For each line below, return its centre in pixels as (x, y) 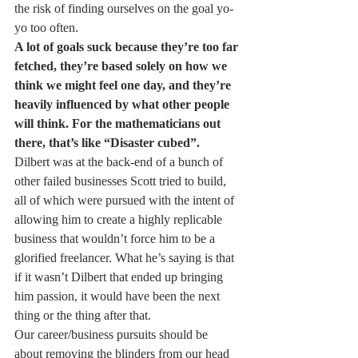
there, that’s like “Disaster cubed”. (107, 143)
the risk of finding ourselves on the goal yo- (124, 8)
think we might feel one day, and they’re (124, 85)
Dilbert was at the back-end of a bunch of (120, 162)
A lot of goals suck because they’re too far (128, 47)
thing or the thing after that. (83, 315)
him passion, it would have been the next (119, 296)
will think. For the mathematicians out (119, 123)
